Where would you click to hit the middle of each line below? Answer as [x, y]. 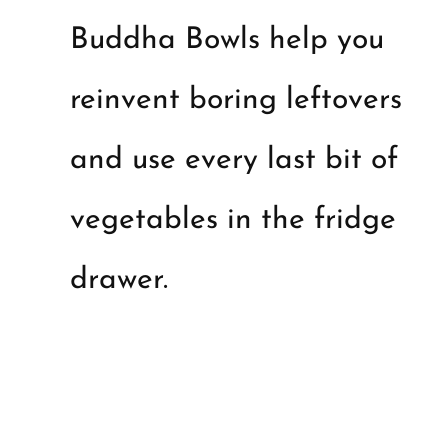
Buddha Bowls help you [226, 41]
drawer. [118, 281]
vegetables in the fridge [232, 221]
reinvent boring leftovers [235, 101]
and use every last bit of [233, 161]
